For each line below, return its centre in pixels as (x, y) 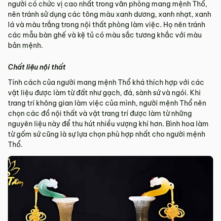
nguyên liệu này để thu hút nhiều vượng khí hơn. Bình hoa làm (108, 124)
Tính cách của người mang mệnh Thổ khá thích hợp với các (106, 82)
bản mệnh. (25, 45)
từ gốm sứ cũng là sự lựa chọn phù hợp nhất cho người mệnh (107, 134)
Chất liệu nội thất (37, 67)
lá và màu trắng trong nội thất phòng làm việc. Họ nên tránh (107, 24)
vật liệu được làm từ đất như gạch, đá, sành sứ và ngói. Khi (104, 92)
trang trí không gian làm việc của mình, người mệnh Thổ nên (107, 103)
